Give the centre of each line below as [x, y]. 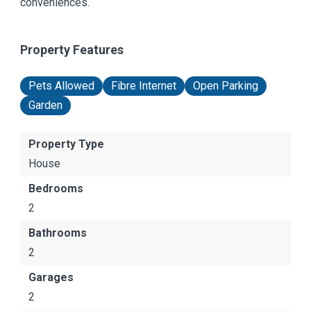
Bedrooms [56, 188]
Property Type [66, 144]
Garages [51, 277]
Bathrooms [58, 233]
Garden [45, 105]
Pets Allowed [61, 86]
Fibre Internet [144, 86]
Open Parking [226, 86]
